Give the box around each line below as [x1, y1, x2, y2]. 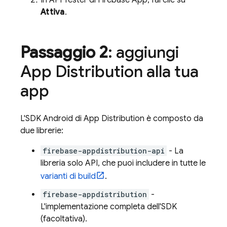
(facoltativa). [41, 214, 87, 224]
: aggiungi [107, 42, 179, 62]
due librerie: [20, 126, 63, 136]
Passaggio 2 [20, 42, 108, 62]
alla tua [143, 61, 199, 82]
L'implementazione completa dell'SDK [41, 202, 177, 212]
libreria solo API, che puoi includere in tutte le [41, 158, 206, 168]
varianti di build [41, 171, 96, 181]
